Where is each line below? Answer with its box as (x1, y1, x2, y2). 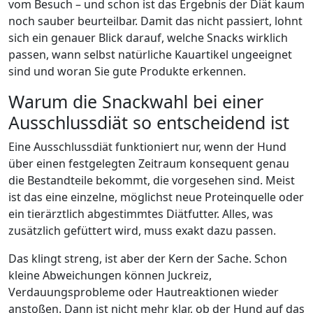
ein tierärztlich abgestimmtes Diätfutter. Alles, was (8, 206, 273, 221)
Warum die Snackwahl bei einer (8, 89, 263, 113)
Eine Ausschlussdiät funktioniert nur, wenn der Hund (8, 139, 286, 154)
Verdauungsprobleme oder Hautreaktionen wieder (8, 284, 279, 300)
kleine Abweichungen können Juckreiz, (8, 268, 212, 283)
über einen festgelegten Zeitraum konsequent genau (8, 156, 289, 171)
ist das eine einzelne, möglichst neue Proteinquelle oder (8, 189, 304, 205)
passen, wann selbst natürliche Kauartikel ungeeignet (8, 47, 292, 62)
